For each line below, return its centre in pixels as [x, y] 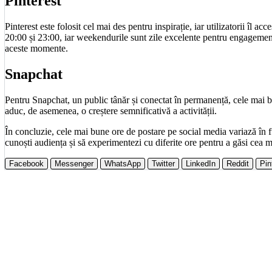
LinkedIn [201, 163]
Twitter [163, 163]
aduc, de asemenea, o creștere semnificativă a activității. [111, 110]
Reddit [238, 163]
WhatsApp [123, 163]
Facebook [26, 163]
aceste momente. [36, 49]
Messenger [74, 163]
